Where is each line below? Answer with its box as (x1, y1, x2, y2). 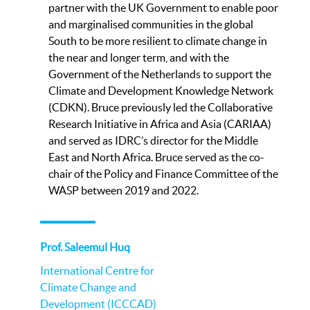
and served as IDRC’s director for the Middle (48, 134, 258, 147)
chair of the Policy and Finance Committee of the (48, 167, 278, 180)
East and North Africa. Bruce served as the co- (48, 150, 264, 163)
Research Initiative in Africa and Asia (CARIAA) (48, 117, 271, 130)
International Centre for (40, 264, 154, 277)
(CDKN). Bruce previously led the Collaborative (48, 100, 273, 113)
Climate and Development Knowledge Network (48, 84, 273, 97)
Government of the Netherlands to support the (48, 67, 271, 80)
